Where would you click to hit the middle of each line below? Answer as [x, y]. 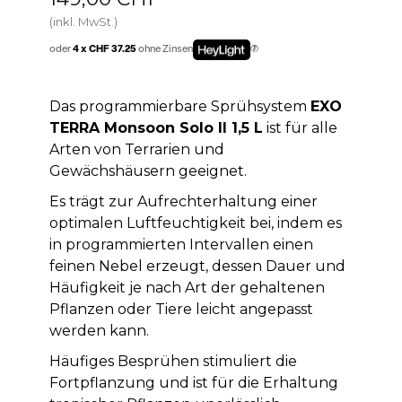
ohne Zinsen [165, 49]
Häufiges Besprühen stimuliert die [173, 361]
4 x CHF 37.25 [105, 49]
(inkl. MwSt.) [83, 21]
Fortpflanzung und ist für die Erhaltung [193, 382]
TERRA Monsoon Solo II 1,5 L [156, 127]
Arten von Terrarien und [136, 149]
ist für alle [300, 127]
